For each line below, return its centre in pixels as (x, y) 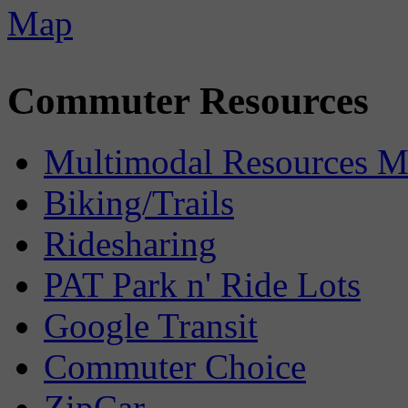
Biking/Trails (139, 202)
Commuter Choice (175, 366)
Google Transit (151, 325)
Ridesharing (130, 243)
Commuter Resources (188, 100)
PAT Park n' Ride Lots (202, 284)
